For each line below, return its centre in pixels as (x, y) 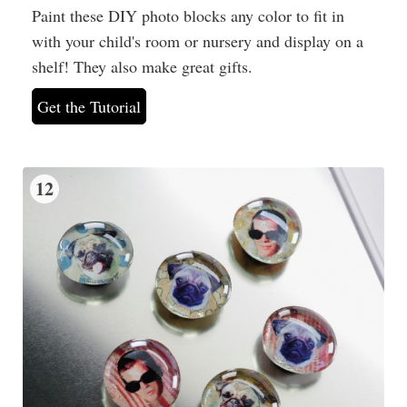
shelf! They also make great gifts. (142, 66)
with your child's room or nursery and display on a (198, 40)
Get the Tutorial (89, 106)
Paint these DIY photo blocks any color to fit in (188, 15)
